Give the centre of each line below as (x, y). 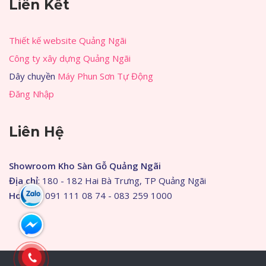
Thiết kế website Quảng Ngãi (68, 40)
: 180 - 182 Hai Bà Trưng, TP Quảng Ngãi (122, 180)
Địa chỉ (23, 180)
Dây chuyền (33, 76)
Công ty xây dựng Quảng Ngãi (70, 58)
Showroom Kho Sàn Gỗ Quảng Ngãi (85, 166)
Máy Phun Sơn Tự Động (105, 76)
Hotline (25, 195)
